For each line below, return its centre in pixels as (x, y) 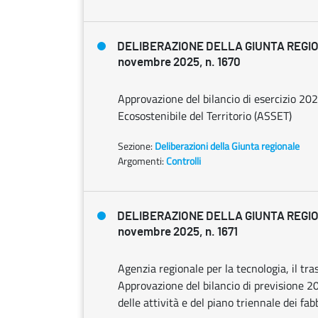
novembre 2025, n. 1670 (179, 62)
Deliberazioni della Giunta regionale (227, 146)
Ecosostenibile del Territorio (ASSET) (205, 116)
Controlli (183, 161)
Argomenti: (141, 161)
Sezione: (136, 146)
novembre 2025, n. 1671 (178, 232)
